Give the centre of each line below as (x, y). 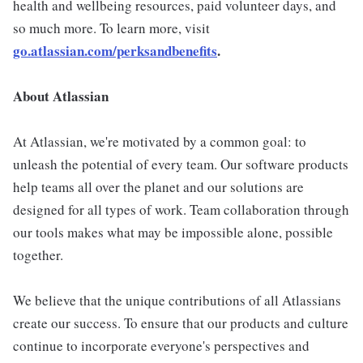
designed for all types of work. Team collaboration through (181, 210)
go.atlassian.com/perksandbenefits (115, 51)
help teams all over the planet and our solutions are (158, 187)
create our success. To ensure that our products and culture (181, 323)
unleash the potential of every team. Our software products (181, 164)
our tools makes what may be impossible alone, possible (173, 233)
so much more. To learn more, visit (111, 28)
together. (38, 255)
